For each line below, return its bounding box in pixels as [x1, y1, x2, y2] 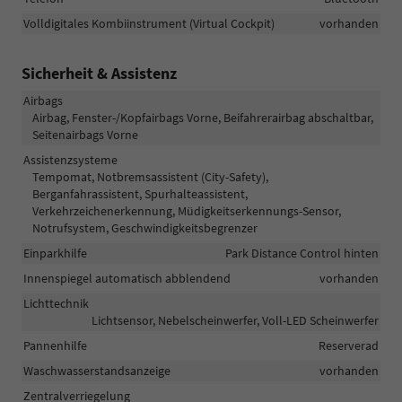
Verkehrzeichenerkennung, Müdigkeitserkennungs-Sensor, [32, 203, 341, 220]
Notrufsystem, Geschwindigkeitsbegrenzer [32, 220, 258, 237]
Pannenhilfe [23, 337, 87, 354]
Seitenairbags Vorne [32, 127, 138, 144]
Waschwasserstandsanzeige [23, 363, 170, 380]
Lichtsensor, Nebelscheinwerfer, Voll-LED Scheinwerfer [92, 312, 379, 329]
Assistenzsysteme [23, 152, 118, 169]
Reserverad [319, 337, 379, 354]
